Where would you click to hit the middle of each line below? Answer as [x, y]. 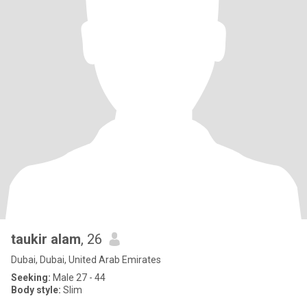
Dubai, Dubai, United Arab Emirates [86, 260]
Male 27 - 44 [78, 278]
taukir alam [46, 239]
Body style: [36, 290]
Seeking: [31, 278]
